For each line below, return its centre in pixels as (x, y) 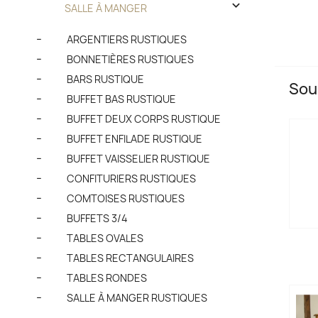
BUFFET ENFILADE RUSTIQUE (135, 138)
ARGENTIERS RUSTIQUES (127, 39)
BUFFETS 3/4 (97, 218)
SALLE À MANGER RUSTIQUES (137, 297)
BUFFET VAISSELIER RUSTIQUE (138, 158)
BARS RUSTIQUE (105, 79)
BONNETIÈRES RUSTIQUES (130, 59)
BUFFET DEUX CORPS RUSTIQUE (144, 119)
